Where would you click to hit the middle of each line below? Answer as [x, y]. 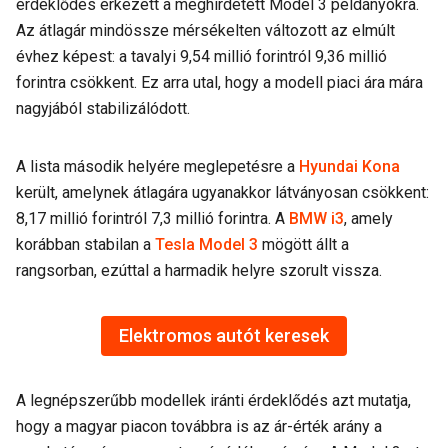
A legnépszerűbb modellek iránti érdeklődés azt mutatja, [213, 400]
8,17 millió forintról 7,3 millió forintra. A [152, 218]
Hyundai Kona [349, 166]
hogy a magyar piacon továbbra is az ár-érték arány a [199, 426]
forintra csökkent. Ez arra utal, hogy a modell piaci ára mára [219, 82]
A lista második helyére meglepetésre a [157, 166]
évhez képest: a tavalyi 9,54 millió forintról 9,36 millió [201, 56]
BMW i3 [316, 218]
